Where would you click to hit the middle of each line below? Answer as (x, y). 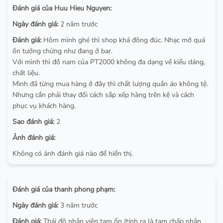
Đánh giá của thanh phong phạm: (64, 189)
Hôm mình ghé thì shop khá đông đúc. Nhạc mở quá (123, 40)
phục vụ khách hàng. (44, 106)
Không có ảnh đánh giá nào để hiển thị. (73, 153)
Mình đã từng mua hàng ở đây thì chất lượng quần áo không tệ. (110, 84)
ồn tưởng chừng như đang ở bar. (62, 51)
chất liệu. (26, 73)
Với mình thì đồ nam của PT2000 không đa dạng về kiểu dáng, (109, 62)
